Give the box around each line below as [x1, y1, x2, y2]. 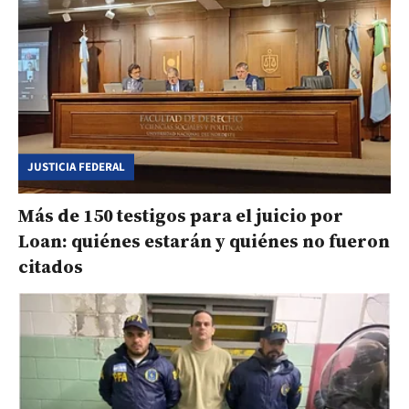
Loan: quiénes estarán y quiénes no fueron [18, 228, 390, 255]
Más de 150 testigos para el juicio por [18, 203, 343, 229]
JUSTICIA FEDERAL [27, 158, 125, 175]
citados [18, 254, 83, 280]
